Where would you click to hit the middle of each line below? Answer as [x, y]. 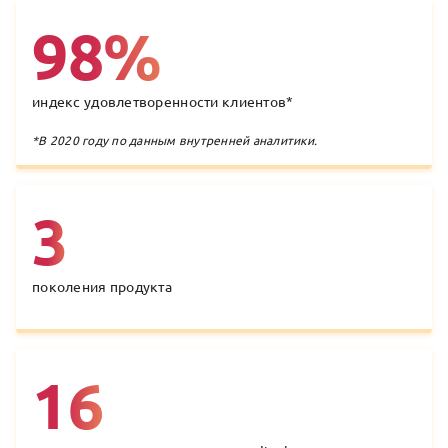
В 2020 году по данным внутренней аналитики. [177, 141]
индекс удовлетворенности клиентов [159, 102]
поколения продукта [102, 287]
